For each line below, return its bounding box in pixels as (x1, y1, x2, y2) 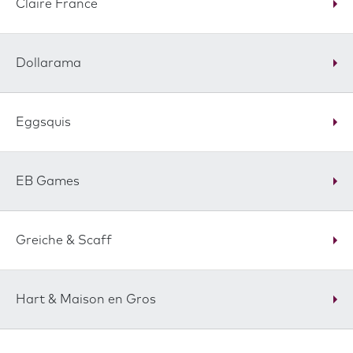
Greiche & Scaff (16, 234, 112, 247)
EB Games (16, 175, 80, 188)
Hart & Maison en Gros (16, 293, 156, 306)
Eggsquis (16, 116, 71, 128)
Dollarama (16, 57, 81, 69)
